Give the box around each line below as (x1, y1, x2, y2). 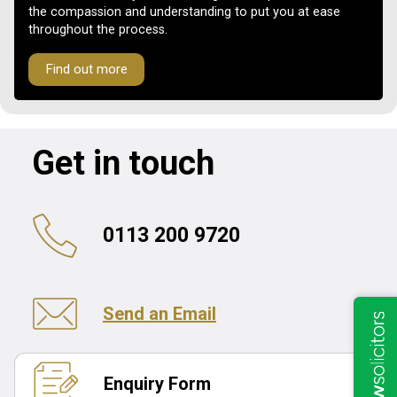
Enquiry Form (104, 372, 211, 394)
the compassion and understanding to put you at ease (28, 4, 340, 19)
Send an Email (103, 302, 216, 324)
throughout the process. (28, 21, 167, 37)
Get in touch (32, 143, 214, 183)
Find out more (45, 60, 128, 77)
